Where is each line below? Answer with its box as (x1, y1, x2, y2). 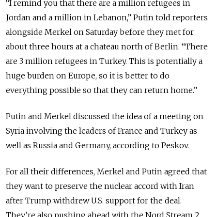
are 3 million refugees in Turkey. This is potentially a (6, 56, 202, 66)
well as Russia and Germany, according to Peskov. (6, 140, 189, 151)
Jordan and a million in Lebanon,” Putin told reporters (6, 13, 208, 23)
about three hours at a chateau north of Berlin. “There (6, 42, 208, 52)
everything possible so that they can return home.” (6, 85, 197, 95)
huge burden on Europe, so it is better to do (6, 71, 170, 81)
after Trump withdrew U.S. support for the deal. (6, 196, 182, 206)
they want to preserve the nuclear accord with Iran (6, 181, 194, 191)
